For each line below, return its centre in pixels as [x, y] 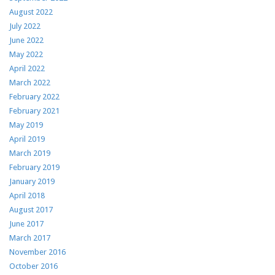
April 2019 [27, 139]
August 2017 [31, 210]
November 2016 [37, 252]
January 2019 [32, 181]
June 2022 [26, 40]
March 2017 [30, 238]
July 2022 [25, 26]
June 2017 [26, 224]
